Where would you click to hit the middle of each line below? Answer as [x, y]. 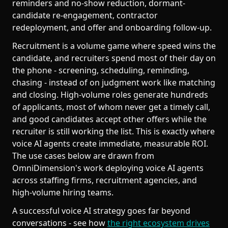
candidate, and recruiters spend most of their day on [114, 58]
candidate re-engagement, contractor [85, 15]
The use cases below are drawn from [83, 156]
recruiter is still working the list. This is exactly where [113, 131]
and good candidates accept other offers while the [109, 119]
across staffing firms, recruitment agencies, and [105, 180]
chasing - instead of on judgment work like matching [114, 82]
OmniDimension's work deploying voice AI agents [108, 168]
